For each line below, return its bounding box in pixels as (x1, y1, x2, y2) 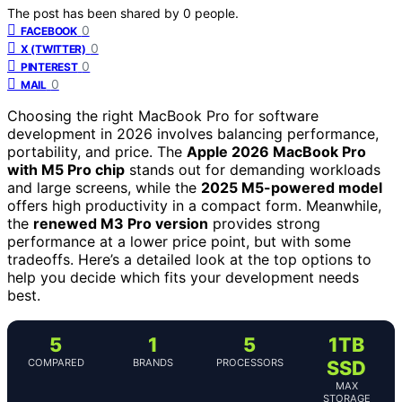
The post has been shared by (7, 4, 183, 21)
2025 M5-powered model (201, 178, 382, 197)
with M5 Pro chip (7, 160, 125, 179)
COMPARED (27, 355, 84, 369)
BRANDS (132, 355, 173, 369)
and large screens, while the (7, 178, 201, 197)
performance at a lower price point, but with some (7, 232, 351, 250)
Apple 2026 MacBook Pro (187, 142, 366, 161)
